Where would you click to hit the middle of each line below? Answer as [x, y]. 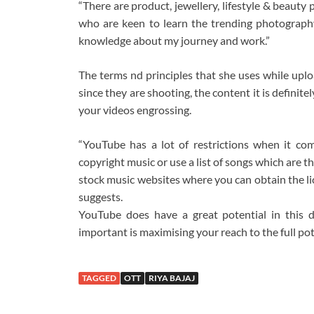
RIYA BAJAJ [172, 278]
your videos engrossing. [135, 110]
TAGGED [99, 278]
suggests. [101, 197]
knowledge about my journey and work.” [174, 41]
